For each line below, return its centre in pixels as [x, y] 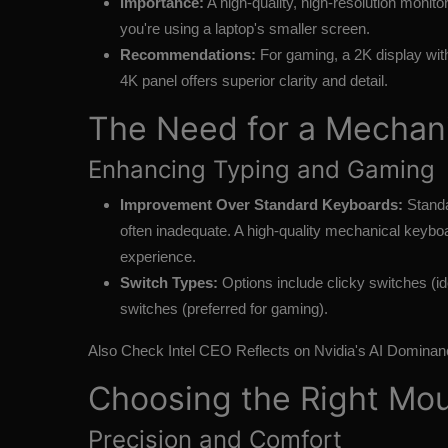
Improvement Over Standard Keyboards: [261, 205]
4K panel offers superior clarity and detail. [254, 81]
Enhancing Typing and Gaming [261, 170]
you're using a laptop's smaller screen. [245, 29]
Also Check [128, 351]
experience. [158, 257]
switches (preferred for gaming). [224, 309]
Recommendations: [188, 55]
